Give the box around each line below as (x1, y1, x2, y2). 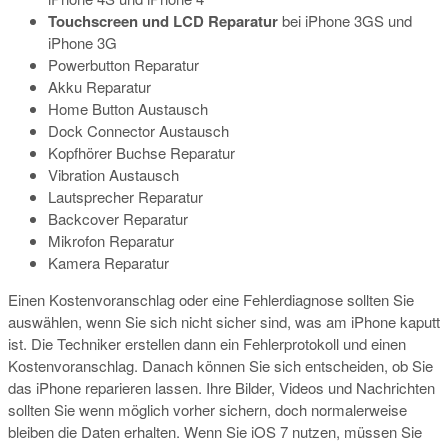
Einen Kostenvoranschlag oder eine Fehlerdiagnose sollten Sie (8, 289, 414, 311)
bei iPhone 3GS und (278, 10, 412, 32)
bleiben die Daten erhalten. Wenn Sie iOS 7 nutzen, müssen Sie (8, 421, 422, 443)
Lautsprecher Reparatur (48, 186, 203, 208)
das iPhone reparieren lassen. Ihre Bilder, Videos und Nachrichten (8, 377, 435, 399)
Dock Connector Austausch (48, 120, 229, 142)
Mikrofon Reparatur (48, 230, 174, 252)
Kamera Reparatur (48, 252, 169, 274)
